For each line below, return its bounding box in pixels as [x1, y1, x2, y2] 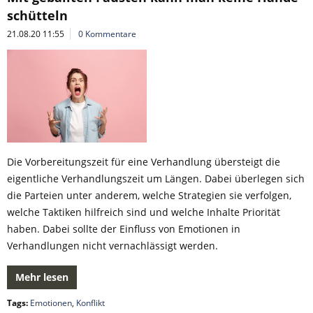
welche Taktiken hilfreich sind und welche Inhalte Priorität [7, 205, 280, 219]
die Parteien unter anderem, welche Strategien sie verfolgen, [7, 189, 291, 202]
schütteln [7, 7, 68, 24]
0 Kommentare [78, 28, 136, 40]
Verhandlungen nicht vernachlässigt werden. [7, 239, 218, 252]
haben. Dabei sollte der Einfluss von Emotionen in [7, 222, 240, 235]
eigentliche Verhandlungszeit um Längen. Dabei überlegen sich [7, 172, 305, 185]
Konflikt [76, 297, 105, 309]
